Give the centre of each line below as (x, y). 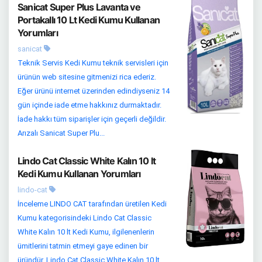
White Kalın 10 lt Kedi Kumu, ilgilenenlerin (86, 232)
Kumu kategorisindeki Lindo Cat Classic (85, 218)
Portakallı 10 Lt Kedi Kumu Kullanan (89, 20)
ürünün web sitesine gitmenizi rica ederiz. (87, 77)
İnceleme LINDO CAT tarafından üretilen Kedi (92, 204)
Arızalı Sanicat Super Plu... (61, 133)
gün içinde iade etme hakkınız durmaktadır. (89, 105)
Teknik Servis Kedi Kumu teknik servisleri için (93, 63)
